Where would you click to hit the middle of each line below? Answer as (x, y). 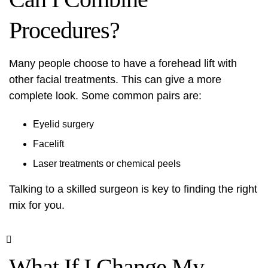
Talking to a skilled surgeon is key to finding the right (133, 189)
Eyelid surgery (63, 124)
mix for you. (37, 205)
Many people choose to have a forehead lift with (123, 63)
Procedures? (64, 30)
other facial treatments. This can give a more (115, 80)
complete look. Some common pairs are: (105, 96)
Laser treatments (68, 164)
